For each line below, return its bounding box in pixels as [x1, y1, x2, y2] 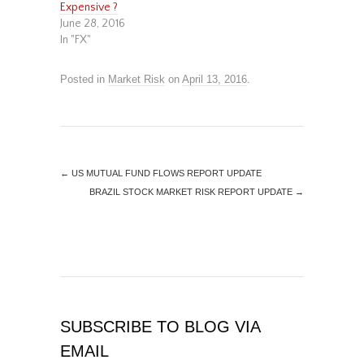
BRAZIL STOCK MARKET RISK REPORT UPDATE [89, 187, 295, 197]
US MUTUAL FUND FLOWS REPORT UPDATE [69, 168, 262, 179]
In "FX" [60, 33, 91, 47]
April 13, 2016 [182, 73, 247, 86]
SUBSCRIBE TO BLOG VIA [60, 318, 260, 336]
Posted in [60, 73, 108, 86]
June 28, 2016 [60, 17, 125, 31]
